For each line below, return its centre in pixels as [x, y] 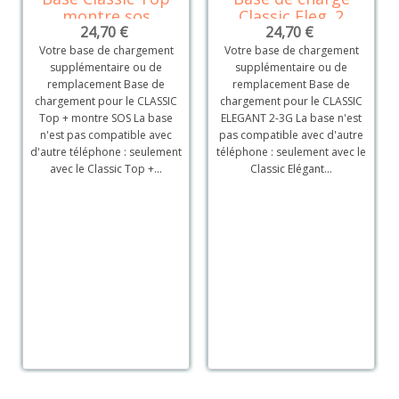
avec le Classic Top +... [106, 169]
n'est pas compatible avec [106, 135]
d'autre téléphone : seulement [106, 152]
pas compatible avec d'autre [291, 135]
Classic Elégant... [291, 169]
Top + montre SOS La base [106, 118]
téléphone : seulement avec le [291, 152]
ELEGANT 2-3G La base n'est [291, 118]
